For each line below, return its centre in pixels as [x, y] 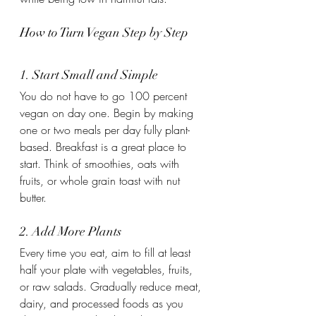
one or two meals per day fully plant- [105, 130]
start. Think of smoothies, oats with [101, 164]
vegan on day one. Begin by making [108, 113]
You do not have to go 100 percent [105, 96]
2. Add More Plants [71, 231]
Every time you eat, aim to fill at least [107, 253]
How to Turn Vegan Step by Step [104, 32]
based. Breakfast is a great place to [105, 147]
